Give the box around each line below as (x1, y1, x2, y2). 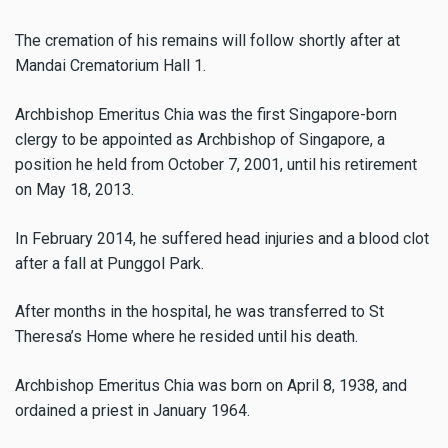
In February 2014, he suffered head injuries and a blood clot (15, 228, 429, 248)
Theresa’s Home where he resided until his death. (15, 327, 358, 347)
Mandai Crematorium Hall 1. (15, 55, 206, 75)
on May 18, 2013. (15, 179, 134, 199)
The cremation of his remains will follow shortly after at (15, 30, 400, 50)
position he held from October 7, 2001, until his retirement (15, 154, 417, 174)
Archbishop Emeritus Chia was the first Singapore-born (15, 104, 397, 124)
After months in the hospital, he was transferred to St (15, 302, 384, 322)
